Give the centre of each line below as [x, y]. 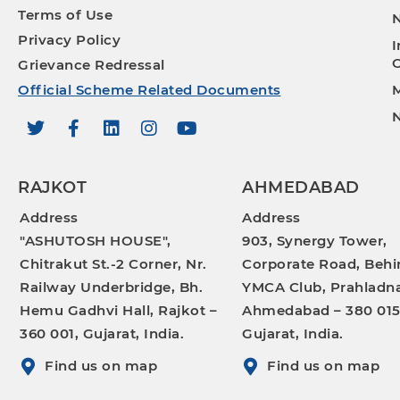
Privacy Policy [69, 40]
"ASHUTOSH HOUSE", [96, 241]
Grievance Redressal [92, 65]
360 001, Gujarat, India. [102, 333]
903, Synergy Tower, [315, 241]
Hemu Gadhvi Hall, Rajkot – [118, 310]
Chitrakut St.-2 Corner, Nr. [113, 264]
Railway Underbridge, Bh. [111, 287]
